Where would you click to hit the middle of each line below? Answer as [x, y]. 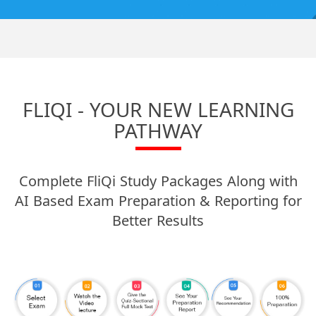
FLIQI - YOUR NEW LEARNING [158, 110]
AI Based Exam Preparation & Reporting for [158, 201]
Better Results [158, 221]
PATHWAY [158, 131]
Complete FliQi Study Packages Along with [158, 181]
